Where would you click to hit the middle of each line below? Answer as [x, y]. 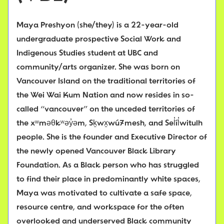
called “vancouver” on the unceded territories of [106, 110]
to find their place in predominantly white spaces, [108, 180]
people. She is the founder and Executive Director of [112, 138]
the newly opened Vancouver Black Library [96, 152]
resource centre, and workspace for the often [100, 208]
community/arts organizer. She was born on [98, 68]
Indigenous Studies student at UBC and [87, 54]
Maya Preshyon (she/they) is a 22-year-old [97, 26]
